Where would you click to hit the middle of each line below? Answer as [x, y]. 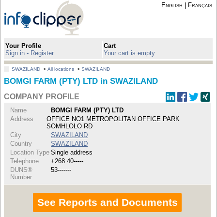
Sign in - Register [30, 53]
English [172, 5]
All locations [61, 69]
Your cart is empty [130, 53]
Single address [72, 152]
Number [21, 177]
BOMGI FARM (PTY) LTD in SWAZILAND [81, 81]
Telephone [25, 161]
